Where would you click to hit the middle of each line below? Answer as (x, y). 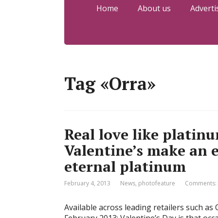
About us (154, 8)
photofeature (157, 183)
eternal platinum (125, 166)
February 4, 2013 (87, 183)
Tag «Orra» (110, 83)
